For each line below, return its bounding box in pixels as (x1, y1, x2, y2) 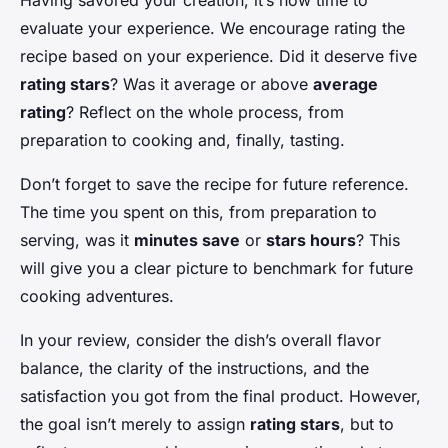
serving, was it (20, 230, 134, 251)
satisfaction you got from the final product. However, (20, 386, 421, 407)
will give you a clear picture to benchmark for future (20, 258, 413, 279)
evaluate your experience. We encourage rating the (20, 18, 405, 39)
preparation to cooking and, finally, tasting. (20, 130, 345, 151)
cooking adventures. (20, 286, 174, 307)
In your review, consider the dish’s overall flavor (20, 330, 381, 351)
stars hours (266, 230, 356, 251)
